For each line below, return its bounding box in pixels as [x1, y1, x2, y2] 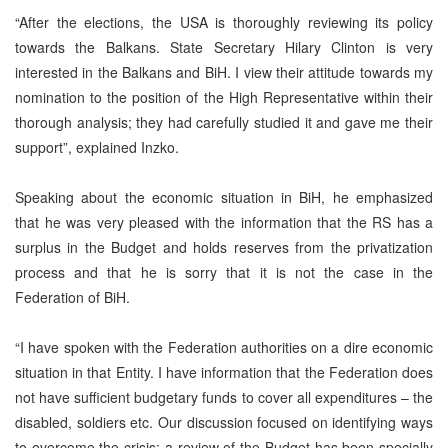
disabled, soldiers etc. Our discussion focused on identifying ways [15, 411, 433, 432]
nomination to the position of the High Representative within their [15, 86, 433, 107]
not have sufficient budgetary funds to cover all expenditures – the [15, 386, 433, 407]
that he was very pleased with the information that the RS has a [15, 211, 433, 232]
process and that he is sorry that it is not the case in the [15, 261, 433, 282]
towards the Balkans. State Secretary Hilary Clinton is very [15, 36, 433, 57]
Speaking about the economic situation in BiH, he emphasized [15, 186, 433, 207]
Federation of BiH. [15, 286, 130, 307]
